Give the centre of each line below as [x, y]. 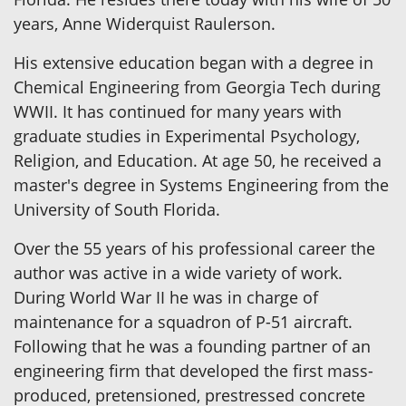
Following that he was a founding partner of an [192, 346]
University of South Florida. [117, 209]
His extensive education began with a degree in [193, 62]
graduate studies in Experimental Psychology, [187, 135]
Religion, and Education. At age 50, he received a [198, 160]
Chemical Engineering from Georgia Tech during [197, 87]
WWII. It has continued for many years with [178, 111]
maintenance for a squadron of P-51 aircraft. [183, 321]
